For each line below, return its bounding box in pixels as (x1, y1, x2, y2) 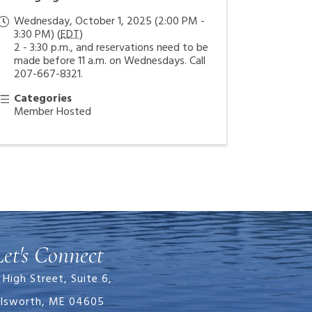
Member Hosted (14, 103, 92, 121)
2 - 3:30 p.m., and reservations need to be (14, 39, 209, 57)
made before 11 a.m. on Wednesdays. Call (14, 52, 206, 70)
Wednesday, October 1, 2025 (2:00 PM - (14, 13, 205, 31)
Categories (14, 90, 72, 108)
